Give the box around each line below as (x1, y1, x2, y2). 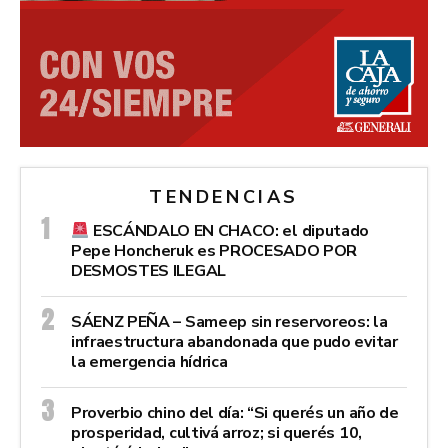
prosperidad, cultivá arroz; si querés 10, (71, 422, 362, 445)
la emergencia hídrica (71, 351, 228, 374)
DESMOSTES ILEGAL (71, 260, 226, 283)
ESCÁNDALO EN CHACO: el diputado (89, 220, 369, 243)
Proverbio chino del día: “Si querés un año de (71, 402, 399, 425)
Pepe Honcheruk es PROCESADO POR (71, 240, 358, 263)
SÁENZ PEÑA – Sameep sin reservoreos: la (71, 311, 388, 334)
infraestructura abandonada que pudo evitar (71, 331, 398, 354)
